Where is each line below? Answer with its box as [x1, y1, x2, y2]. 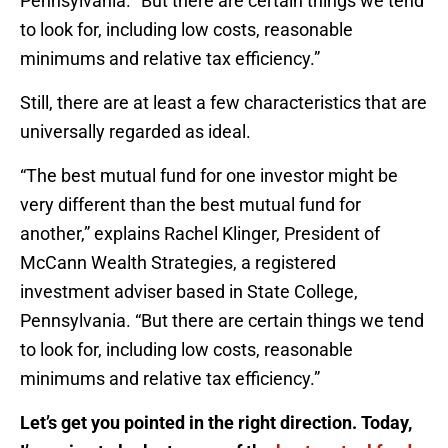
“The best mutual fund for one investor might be [20, 164, 398, 186]
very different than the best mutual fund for [20, 193, 361, 215]
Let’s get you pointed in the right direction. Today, [20, 411, 412, 433]
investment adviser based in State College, [20, 280, 358, 302]
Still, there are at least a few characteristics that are [20, 91, 427, 113]
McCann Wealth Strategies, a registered [20, 251, 336, 273]
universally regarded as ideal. [20, 120, 251, 142]
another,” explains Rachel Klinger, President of [20, 222, 380, 244]
